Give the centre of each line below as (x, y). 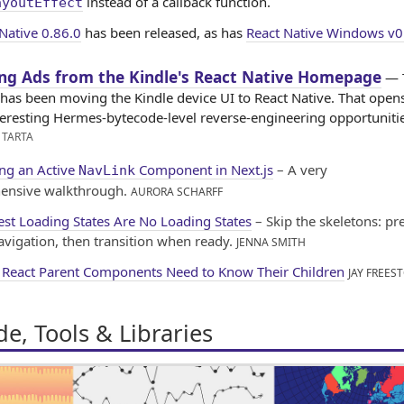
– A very (300, 169)
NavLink (107, 170)
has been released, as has (164, 32)
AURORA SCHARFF (177, 191)
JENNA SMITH (271, 242)
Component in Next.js (204, 169)
